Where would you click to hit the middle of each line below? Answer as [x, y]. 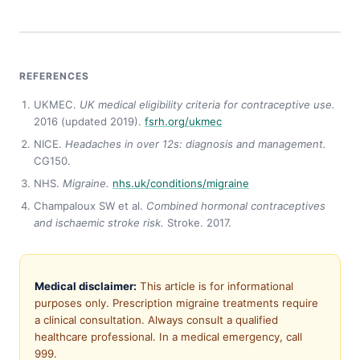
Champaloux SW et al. [90, 205]
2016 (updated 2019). [89, 121]
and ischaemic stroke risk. [99, 222]
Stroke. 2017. [198, 222]
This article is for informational [215, 286]
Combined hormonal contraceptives [236, 205]
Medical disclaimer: [86, 286]
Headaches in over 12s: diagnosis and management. [196, 143]
